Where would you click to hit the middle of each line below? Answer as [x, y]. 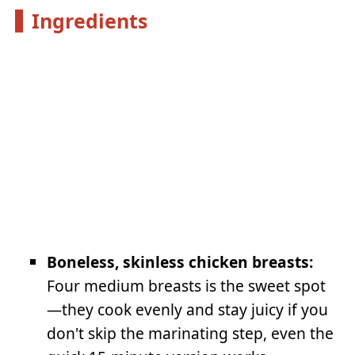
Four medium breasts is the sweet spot [187, 286]
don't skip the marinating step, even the [191, 334]
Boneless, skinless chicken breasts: [180, 262]
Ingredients [89, 20]
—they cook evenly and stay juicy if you [188, 310]
